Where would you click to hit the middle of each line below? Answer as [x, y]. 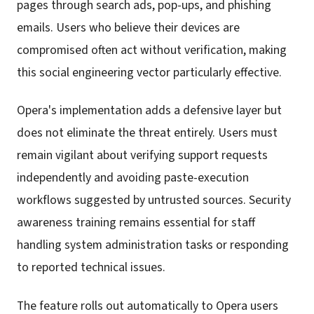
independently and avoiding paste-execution [133, 178]
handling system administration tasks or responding [153, 245]
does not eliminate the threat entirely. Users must [147, 133]
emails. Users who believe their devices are [128, 27]
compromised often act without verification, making [152, 50]
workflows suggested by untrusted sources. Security [154, 200]
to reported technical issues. [91, 268]
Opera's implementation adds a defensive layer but [149, 111]
